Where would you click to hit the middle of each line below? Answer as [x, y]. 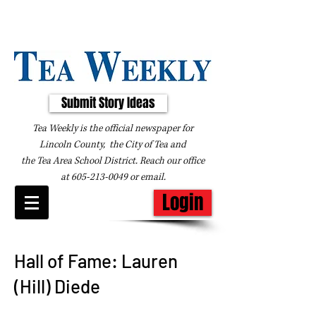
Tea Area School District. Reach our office [121, 161]
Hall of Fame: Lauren [96, 261]
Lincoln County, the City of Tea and [113, 145]
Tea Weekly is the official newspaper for [113, 128]
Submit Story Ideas [108, 103]
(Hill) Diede [57, 286]
